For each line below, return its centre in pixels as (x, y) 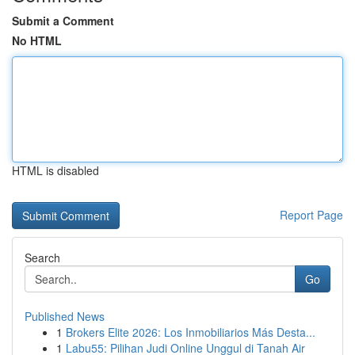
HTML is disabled (55, 170)
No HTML (37, 40)
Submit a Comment (63, 21)
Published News (65, 316)
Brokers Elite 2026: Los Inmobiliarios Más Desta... (191, 332)
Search (42, 258)
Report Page (311, 215)
